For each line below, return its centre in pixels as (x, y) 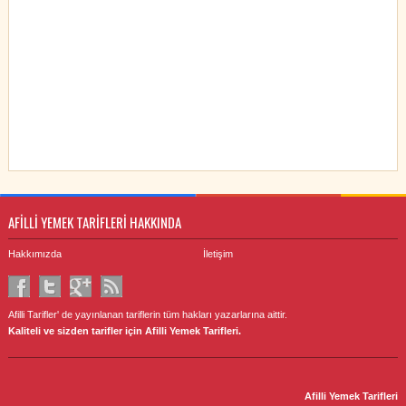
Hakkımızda (34, 253)
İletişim (217, 253)
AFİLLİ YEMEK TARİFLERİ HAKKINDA (94, 222)
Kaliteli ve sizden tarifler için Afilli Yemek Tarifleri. (124, 330)
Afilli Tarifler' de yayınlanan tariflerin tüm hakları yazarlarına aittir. (147, 314)
